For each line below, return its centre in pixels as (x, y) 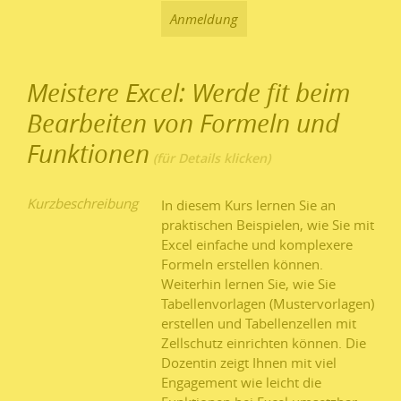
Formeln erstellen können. (242, 264)
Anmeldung (204, 19)
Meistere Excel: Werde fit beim (188, 93)
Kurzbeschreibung (82, 204)
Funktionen (88, 154)
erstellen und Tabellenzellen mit (259, 324)
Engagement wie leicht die (241, 383)
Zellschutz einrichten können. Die (264, 343)
